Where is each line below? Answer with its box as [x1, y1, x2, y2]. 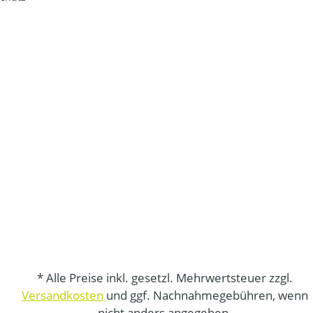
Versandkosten [21, 287, 103, 304]
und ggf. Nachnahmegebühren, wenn [103, 287, 308, 304]
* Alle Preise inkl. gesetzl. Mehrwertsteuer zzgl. [36, 270, 293, 286]
